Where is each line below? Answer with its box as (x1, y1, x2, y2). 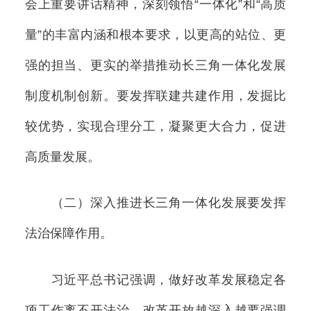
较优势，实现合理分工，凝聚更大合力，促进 (24, 119, 287, 134)
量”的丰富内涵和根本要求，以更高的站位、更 (24, 28, 287, 42)
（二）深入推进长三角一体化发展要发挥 (24, 196, 287, 210)
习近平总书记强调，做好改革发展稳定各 (24, 272, 287, 287)
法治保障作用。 (24, 226, 112, 241)
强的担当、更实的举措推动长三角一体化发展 (24, 58, 287, 73)
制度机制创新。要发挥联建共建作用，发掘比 (24, 89, 287, 103)
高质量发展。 (24, 150, 100, 165)
